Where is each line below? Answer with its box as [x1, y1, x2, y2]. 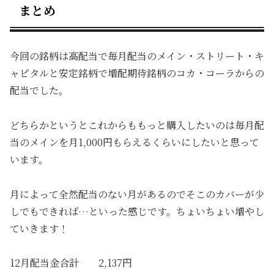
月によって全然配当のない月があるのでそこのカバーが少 [10, 187, 264, 201]
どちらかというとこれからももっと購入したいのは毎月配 [10, 117, 264, 132]
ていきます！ [10, 221, 68, 235]
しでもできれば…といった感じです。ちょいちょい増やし [10, 204, 264, 218]
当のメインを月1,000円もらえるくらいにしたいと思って [10, 135, 259, 149]
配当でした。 [10, 83, 68, 97]
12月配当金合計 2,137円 [10, 256, 132, 270]
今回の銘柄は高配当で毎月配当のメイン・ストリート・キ [10, 49, 264, 63]
